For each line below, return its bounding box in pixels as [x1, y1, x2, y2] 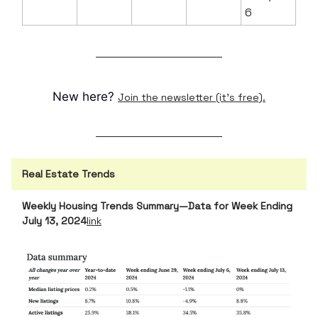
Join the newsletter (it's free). [118, 91, 265, 104]
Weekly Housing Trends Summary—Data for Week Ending [22, 199, 292, 213]
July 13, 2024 [22, 214, 87, 228]
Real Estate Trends [22, 168, 115, 181]
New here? [53, 89, 118, 104]
